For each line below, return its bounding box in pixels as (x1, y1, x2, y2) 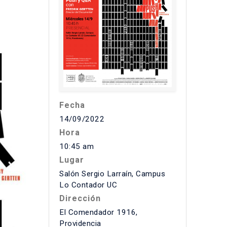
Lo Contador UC (59, 180, 117, 190)
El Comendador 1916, (59, 208, 138, 217)
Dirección (59, 194, 101, 203)
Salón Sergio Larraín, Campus (59, 169, 165, 178)
